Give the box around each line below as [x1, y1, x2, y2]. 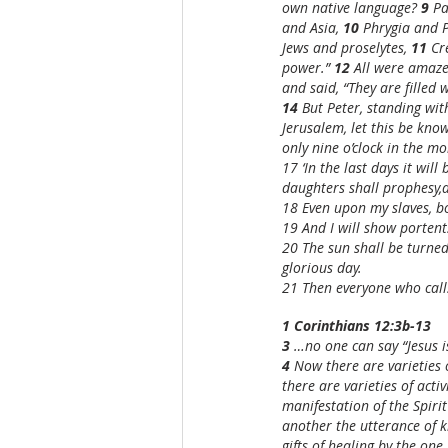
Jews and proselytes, [282, 38, 411, 57]
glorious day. [282, 258, 362, 277]
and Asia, [282, 18, 343, 37]
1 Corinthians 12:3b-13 [282, 316, 431, 335]
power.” [282, 58, 334, 77]
